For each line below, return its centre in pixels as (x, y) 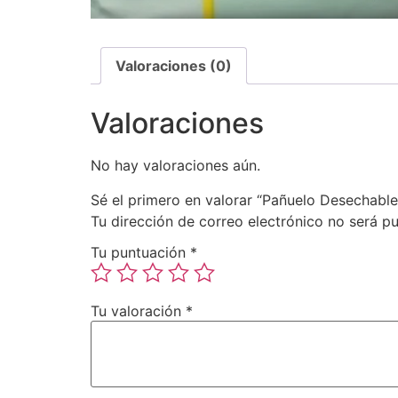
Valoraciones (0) (174, 65)
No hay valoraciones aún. (175, 166)
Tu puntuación (140, 253)
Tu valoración (138, 311)
